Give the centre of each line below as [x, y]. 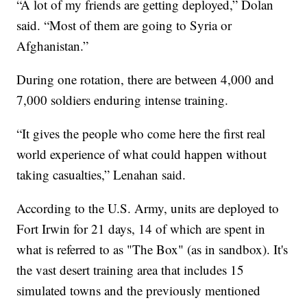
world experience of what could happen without [142, 154]
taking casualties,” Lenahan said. [101, 175]
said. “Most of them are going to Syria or [124, 25]
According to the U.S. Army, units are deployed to [148, 208]
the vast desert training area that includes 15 [131, 270]
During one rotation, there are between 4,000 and [146, 79]
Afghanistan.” [53, 46]
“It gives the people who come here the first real [141, 134]
